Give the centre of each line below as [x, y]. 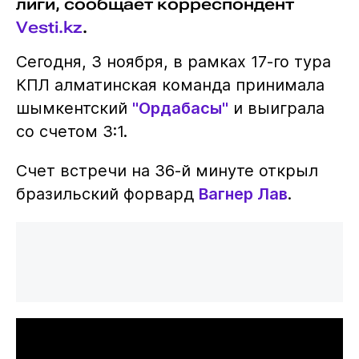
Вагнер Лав [243, 194]
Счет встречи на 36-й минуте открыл [167, 170]
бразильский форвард [107, 194]
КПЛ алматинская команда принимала [170, 85]
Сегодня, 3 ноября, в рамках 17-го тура [173, 61]
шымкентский [74, 108]
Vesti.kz [49, 27]
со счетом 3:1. [71, 131]
